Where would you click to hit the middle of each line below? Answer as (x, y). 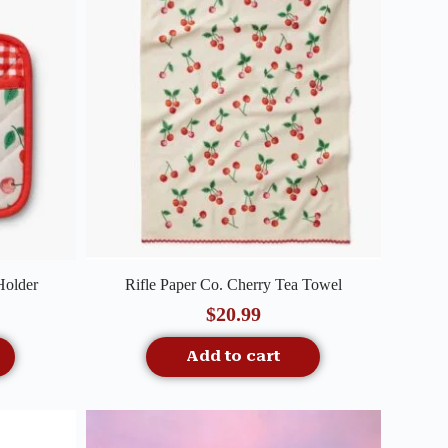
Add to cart (233, 355)
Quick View (220, 273)
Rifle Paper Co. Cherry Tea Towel (233, 284)
